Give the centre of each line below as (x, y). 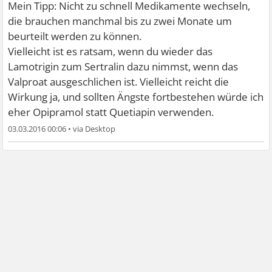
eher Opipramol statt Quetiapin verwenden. (111, 112)
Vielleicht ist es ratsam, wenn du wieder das (110, 51)
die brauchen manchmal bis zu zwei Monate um (120, 21)
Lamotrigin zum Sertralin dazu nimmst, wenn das (123, 66)
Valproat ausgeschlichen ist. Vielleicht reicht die (119, 81)
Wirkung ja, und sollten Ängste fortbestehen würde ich (136, 97)
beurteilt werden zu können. (75, 36)
